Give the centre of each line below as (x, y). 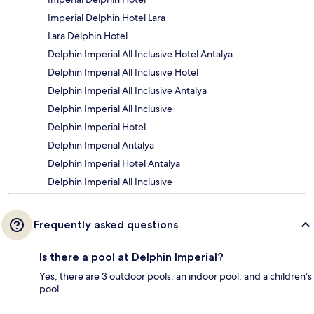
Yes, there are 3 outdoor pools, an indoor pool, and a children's (176, 276)
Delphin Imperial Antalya (101, 145)
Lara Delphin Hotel (88, 35)
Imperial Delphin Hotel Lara (107, 17)
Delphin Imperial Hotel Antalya (114, 163)
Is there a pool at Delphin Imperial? (131, 257)
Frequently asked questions (106, 224)
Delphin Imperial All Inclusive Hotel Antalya (140, 54)
